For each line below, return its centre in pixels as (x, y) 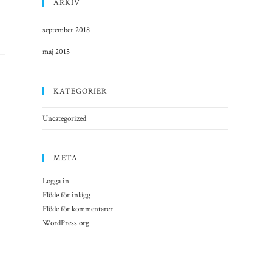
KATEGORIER (80, 91)
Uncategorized (64, 119)
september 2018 (66, 30)
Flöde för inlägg (66, 195)
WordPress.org (66, 223)
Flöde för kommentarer (78, 209)
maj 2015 (56, 52)
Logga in (56, 181)
